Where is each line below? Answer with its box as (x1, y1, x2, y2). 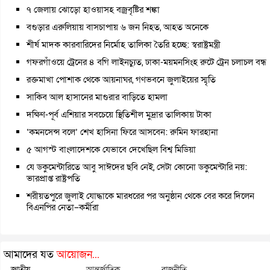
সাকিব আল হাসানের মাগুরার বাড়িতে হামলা (27, 91, 168, 103)
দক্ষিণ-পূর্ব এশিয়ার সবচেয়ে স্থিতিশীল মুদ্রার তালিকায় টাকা (27, 108, 212, 121)
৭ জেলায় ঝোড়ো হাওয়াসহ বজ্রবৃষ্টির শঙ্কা (27, 4, 160, 16)
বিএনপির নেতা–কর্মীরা (27, 201, 99, 213)
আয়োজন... (57, 248, 99, 262)
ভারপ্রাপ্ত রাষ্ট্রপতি (27, 172, 80, 184)
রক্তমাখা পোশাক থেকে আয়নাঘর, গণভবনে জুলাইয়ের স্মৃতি (27, 74, 216, 86)
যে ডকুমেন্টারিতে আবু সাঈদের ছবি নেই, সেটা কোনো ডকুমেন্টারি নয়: (27, 161, 247, 173)
